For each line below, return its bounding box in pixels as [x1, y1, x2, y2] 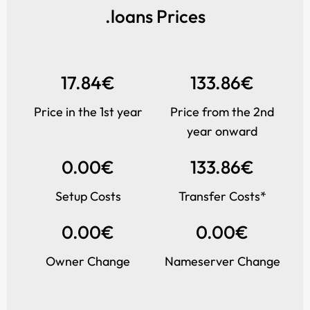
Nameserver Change [164, 253, 280, 269]
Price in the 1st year [33, 104, 143, 120]
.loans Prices [104, 5, 206, 28]
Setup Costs [55, 188, 121, 204]
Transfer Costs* [178, 188, 266, 204]
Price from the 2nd [170, 104, 274, 120]
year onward [187, 123, 257, 139]
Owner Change [46, 253, 130, 269]
